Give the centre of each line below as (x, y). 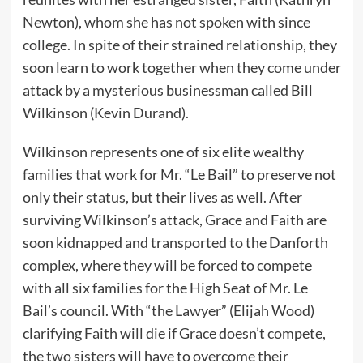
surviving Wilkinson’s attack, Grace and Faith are (174, 219)
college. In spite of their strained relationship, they (179, 44)
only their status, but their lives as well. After (162, 196)
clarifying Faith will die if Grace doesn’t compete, (174, 333)
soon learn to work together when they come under (181, 67)
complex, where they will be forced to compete (167, 265)
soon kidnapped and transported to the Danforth (175, 242)
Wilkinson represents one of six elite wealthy (163, 151)
